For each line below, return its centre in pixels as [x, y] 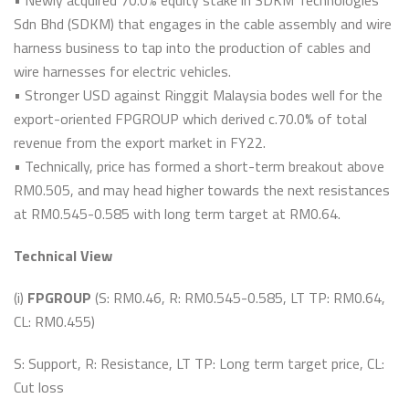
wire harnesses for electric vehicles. [122, 71]
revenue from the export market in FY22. [140, 142]
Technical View [63, 256]
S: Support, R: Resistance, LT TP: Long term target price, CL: [199, 363]
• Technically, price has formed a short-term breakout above [199, 166]
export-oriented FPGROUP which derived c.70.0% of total [190, 119]
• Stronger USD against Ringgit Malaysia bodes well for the [198, 95]
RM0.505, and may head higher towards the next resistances [202, 190]
